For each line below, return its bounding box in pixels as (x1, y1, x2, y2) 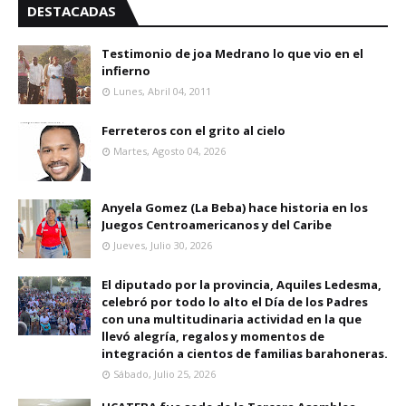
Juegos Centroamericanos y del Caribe (101, 217, 332, 233)
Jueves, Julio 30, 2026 (113, 238, 212, 252)
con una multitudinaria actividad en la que (101, 311, 362, 327)
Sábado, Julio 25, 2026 (113, 367, 216, 381)
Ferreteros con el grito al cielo (101, 122, 285, 139)
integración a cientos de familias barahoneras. (101, 345, 388, 362)
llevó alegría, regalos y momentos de (101, 328, 324, 344)
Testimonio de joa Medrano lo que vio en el (101, 45, 363, 62)
